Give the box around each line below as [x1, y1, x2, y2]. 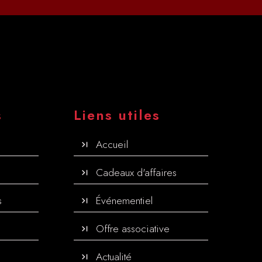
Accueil [96, 136, 128, 152]
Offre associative [96, 220, 170, 236]
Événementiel [96, 192, 153, 208]
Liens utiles [74, 105, 160, 125]
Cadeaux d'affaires [96, 164, 177, 180]
